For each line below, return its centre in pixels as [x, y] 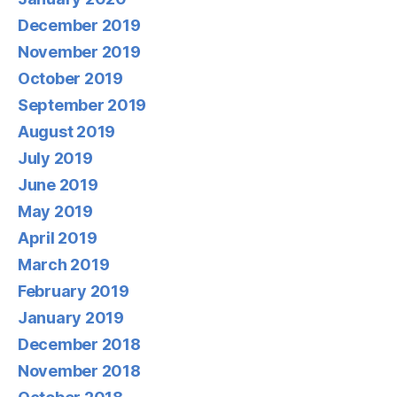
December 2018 [79, 344]
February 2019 [74, 291]
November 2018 [79, 371]
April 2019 [58, 238]
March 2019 [64, 265]
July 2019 [55, 158]
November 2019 [79, 52]
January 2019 [71, 318]
